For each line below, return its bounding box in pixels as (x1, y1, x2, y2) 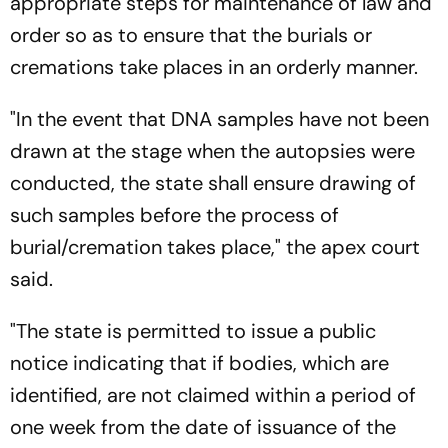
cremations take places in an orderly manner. (10, 53, 418, 80)
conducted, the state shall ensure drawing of (10, 169, 416, 196)
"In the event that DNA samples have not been (10, 105, 429, 132)
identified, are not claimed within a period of (10, 381, 416, 408)
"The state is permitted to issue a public (10, 317, 376, 344)
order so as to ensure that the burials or (10, 21, 372, 48)
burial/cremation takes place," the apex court (10, 233, 420, 260)
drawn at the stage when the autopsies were (10, 137, 415, 164)
